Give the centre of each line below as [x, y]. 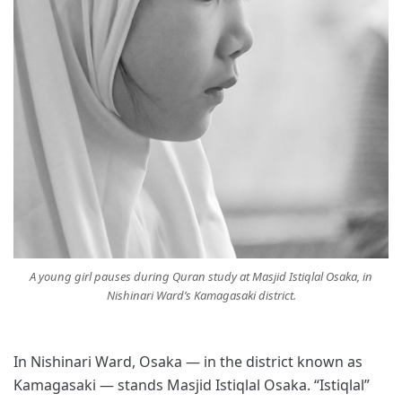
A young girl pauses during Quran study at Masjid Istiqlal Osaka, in [201, 276]
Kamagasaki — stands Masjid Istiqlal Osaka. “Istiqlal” [192, 385]
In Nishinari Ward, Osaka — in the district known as [188, 361]
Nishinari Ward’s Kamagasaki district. [201, 295]
